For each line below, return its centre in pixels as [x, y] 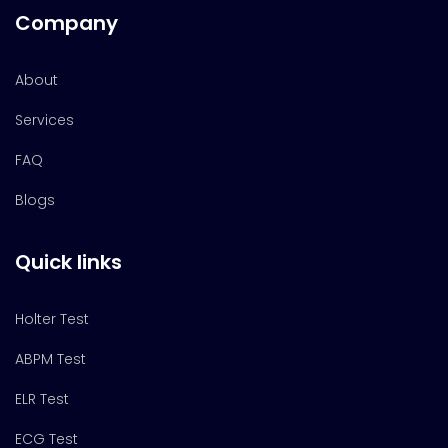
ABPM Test [50, 359]
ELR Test [42, 399]
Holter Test [52, 319]
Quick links [68, 262]
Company [66, 23]
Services [44, 120]
